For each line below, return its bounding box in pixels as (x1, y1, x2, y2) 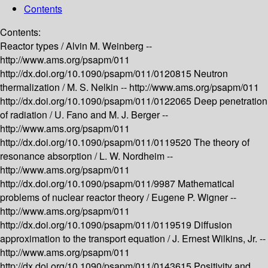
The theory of (194, 135, 249, 150)
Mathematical (178, 176, 234, 191)
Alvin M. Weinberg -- (66, 39, 152, 53)
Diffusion (194, 218, 232, 232)
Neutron (194, 66, 228, 81)
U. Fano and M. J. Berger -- (54, 108, 168, 122)
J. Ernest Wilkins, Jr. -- (172, 232, 266, 246)
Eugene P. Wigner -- (151, 190, 236, 205)
